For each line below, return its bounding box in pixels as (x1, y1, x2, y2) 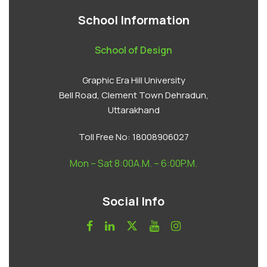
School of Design (95, 44, 172, 57)
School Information (77, 12, 190, 28)
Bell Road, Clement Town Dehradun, (58, 89, 209, 101)
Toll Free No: (78, 131, 131, 143)
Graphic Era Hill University (82, 74, 185, 86)
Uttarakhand (107, 104, 160, 116)
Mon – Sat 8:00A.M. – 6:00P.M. (70, 157, 197, 170)
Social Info (103, 193, 164, 209)
